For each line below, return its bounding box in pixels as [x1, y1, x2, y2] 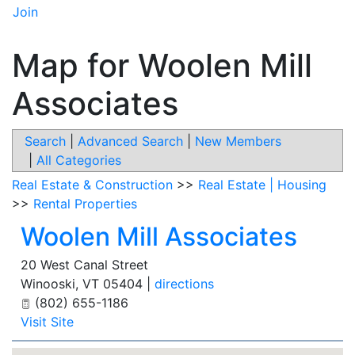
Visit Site [21, 314, 74, 330]
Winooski [21, 276, 75, 292]
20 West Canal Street [21, 257, 148, 273]
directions [155, 276, 214, 292]
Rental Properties [33, 196, 137, 212]
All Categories [36, 152, 121, 169]
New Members [195, 133, 281, 150]
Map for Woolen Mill [12, 46, 312, 86]
